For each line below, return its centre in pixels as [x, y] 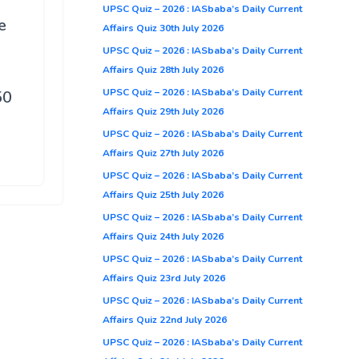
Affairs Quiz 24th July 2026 [163, 236]
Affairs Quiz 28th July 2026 [163, 69]
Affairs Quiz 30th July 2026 [163, 28]
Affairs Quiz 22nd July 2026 [165, 319]
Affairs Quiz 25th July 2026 [163, 194]
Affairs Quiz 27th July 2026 [163, 153]
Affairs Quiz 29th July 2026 [163, 111]
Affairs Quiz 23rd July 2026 [164, 278]
